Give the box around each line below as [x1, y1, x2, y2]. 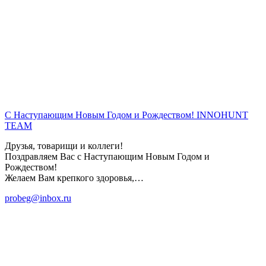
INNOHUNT [197, 109, 248, 120]
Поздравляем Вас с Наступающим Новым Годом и [5, 151, 210, 161]
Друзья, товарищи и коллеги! [5, 140, 123, 151]
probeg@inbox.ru [5, 192, 71, 203]
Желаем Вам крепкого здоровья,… [5, 172, 144, 183]
